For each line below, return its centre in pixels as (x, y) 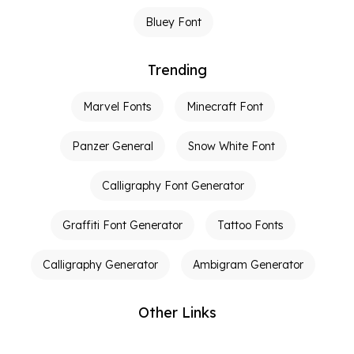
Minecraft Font (225, 107)
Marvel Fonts (117, 107)
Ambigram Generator (248, 265)
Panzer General (112, 147)
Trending (177, 70)
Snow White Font (231, 147)
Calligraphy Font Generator (173, 186)
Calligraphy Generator (100, 265)
